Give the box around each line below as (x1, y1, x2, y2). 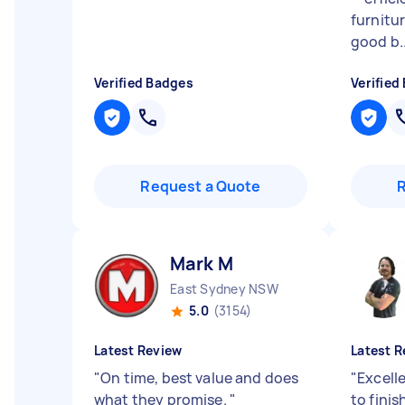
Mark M (170, 251, 233, 276)
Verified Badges (94, 74, 193, 91)
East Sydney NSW (170, 280, 278, 297)
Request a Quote (140, 176, 261, 196)
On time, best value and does (100, 368, 299, 388)
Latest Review (94, 342, 183, 359)
